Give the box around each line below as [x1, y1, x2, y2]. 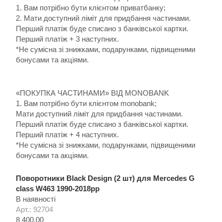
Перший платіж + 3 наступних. [16, 35, 119, 44]
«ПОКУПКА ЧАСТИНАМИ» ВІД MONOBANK [16, 89, 169, 98]
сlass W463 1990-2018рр [16, 184, 100, 193]
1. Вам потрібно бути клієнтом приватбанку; [16, 3, 166, 12]
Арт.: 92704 [16, 205, 53, 214]
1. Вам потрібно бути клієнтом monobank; [16, 99, 157, 108]
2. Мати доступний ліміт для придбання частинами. [16, 14, 191, 23]
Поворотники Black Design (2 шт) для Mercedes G [16, 174, 195, 183]
